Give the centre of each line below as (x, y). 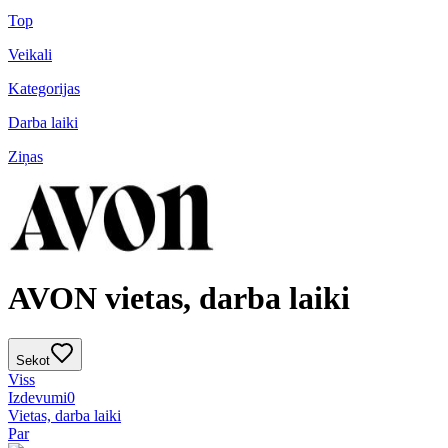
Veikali (30, 55)
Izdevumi (37, 398)
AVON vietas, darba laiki (179, 297)
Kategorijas (44, 89)
